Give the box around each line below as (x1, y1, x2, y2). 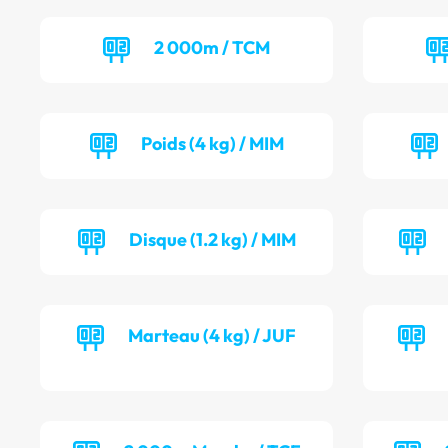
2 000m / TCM (154, 36, 271, 60)
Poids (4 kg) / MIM (140, 132, 284, 156)
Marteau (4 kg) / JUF (128, 324, 297, 348)
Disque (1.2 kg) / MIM (128, 228, 296, 252)
